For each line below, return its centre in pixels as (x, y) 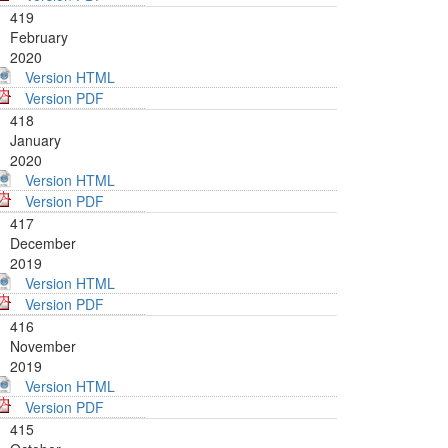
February (39, 37)
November (43, 346)
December (43, 243)
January (35, 140)
